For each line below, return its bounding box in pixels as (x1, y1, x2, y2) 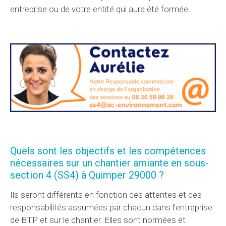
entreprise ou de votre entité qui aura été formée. (10, 4, 190, 15)
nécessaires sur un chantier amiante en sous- (10, 157, 209, 169)
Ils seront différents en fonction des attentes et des (10, 190, 202, 200)
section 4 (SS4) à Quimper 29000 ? (10, 169, 164, 182)
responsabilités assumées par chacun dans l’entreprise (10, 202, 212, 213)
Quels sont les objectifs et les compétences (10, 145, 206, 157)
